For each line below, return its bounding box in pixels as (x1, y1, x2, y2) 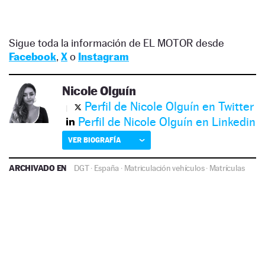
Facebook (9, 50, 56, 63)
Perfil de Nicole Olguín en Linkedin (78, 115, 256, 130)
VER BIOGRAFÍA (68, 135, 121, 145)
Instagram (78, 50, 129, 63)
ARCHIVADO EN (9, 163, 69, 173)
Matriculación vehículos (124, 163, 205, 173)
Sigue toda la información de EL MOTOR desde (9, 37, 224, 50)
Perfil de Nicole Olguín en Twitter (85, 99, 254, 114)
